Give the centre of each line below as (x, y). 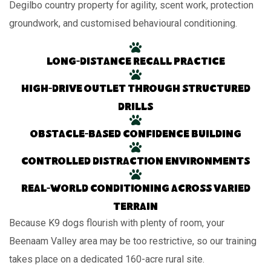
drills (135, 108)
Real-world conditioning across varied (135, 190)
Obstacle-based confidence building (135, 135)
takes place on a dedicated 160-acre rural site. (107, 260)
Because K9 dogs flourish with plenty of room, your (117, 223)
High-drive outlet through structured (135, 90)
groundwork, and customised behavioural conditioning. (123, 24)
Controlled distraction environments (135, 163)
